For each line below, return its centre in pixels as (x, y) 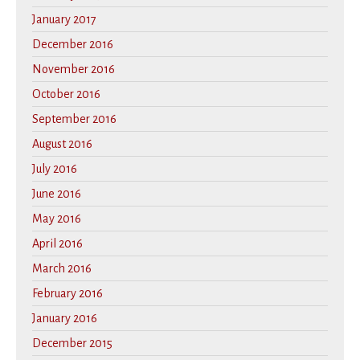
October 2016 (66, 94)
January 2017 (64, 20)
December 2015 (72, 344)
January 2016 (65, 319)
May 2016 (57, 219)
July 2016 (55, 169)
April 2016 (57, 244)
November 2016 (74, 70)
